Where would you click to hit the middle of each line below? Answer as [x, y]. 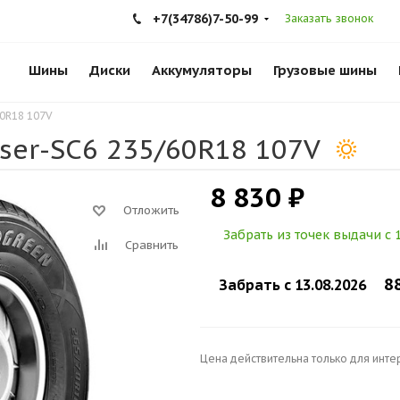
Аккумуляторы [202, 70]
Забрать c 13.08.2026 [292, 285]
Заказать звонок [329, 18]
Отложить [151, 210]
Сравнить [151, 245]
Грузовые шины [325, 70]
